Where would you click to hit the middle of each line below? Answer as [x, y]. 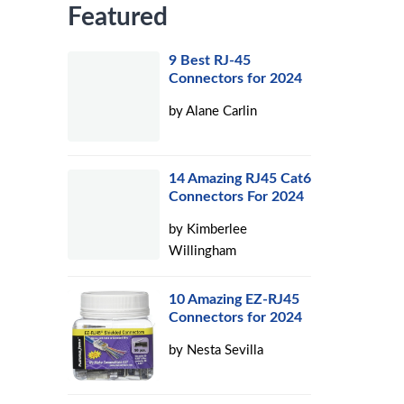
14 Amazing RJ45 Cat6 [240, 179]
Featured [118, 17]
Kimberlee [217, 230]
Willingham [203, 251]
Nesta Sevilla [225, 350]
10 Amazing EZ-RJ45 [234, 299]
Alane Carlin [222, 111]
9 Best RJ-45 [210, 60]
